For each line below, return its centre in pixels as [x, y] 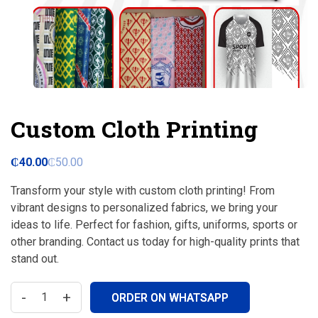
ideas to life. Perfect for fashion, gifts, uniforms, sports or [154, 225]
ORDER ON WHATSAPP [170, 298]
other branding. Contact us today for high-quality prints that [155, 242]
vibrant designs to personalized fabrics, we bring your [144, 208]
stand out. [35, 259]
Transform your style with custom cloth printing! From [143, 191]
